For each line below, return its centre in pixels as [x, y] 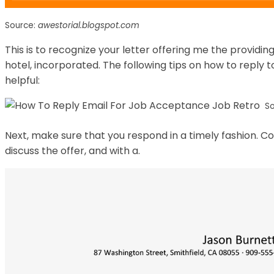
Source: [21, 26]
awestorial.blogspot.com [89, 26]
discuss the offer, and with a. [72, 151]
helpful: [22, 81]
